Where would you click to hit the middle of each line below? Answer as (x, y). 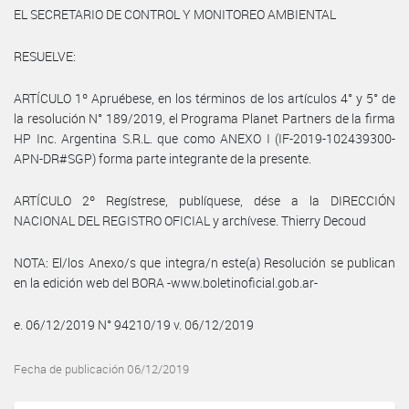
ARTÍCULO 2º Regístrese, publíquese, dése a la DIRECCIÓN (204, 200)
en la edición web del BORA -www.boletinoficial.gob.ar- (166, 282)
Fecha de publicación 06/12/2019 (101, 369)
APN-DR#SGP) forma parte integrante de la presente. (163, 158)
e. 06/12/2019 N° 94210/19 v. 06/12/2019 (134, 324)
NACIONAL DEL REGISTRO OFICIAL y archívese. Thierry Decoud (190, 220)
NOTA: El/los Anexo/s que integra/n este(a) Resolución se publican (204, 262)
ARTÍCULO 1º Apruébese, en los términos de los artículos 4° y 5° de (204, 98)
